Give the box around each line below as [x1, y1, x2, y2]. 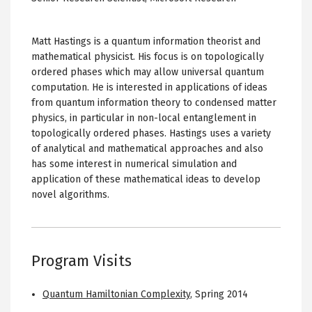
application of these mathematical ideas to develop [31, 173, 260, 185]
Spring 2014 [195, 288, 248, 300]
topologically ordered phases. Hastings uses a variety [31, 127, 271, 139]
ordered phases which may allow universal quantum [31, 65, 264, 78]
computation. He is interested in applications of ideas [31, 81, 267, 93]
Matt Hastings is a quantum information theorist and [31, 35, 260, 47]
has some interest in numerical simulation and [31, 157, 237, 170]
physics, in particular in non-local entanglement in [31, 111, 256, 124]
